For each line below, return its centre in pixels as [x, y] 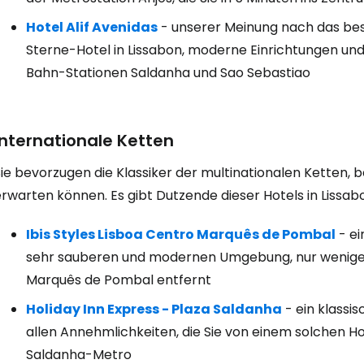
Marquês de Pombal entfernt [119, 280]
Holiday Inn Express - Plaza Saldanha [154, 309]
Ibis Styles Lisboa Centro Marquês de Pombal [181, 234]
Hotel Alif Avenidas [92, 27]
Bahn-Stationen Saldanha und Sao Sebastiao [168, 73]
